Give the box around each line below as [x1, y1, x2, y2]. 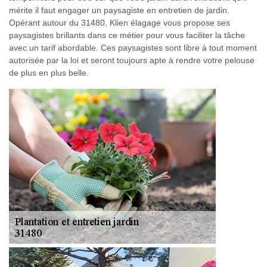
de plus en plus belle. [9, 68, 89, 77]
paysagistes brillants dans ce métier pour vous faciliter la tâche [9, 30, 245, 40]
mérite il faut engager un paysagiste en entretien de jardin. [9, 5, 229, 15]
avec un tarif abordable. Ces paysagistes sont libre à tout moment [9, 43, 257, 52]
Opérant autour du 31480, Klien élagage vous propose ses [9, 18, 230, 27]
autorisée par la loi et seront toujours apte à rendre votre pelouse [9, 55, 254, 65]
